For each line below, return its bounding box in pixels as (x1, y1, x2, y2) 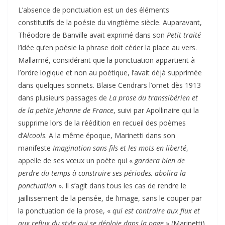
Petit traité (167, 30, 201, 40)
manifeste (18, 143, 53, 153)
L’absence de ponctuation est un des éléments (18, 5, 169, 15)
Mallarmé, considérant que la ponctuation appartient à (18, 55, 195, 65)
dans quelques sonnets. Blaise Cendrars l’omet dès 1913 (18, 80, 201, 90)
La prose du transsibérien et (109, 92, 198, 102)
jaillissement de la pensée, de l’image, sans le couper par (18, 193, 202, 203)
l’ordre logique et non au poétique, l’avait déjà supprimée (18, 67, 202, 77)
